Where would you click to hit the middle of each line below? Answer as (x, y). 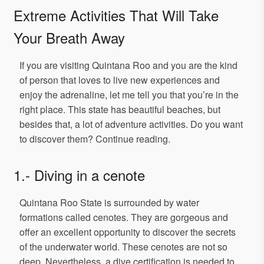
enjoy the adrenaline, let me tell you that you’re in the (129, 95)
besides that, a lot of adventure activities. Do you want (131, 124)
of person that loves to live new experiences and (120, 80)
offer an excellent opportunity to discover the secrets (128, 232)
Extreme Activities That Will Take (116, 15)
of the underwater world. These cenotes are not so (123, 247)
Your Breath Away (69, 38)
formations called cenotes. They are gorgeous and (124, 217)
